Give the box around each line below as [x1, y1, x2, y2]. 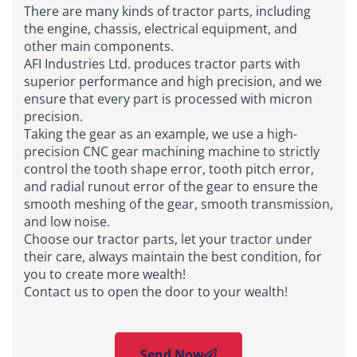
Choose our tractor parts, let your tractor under [24, 229, 312, 248]
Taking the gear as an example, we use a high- [24, 124, 297, 143]
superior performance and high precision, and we [24, 72, 322, 90]
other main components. [24, 37, 174, 55]
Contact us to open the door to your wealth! [24, 282, 288, 300]
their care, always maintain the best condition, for [24, 247, 322, 265]
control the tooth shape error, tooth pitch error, [24, 159, 314, 178]
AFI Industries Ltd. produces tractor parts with [24, 54, 300, 73]
